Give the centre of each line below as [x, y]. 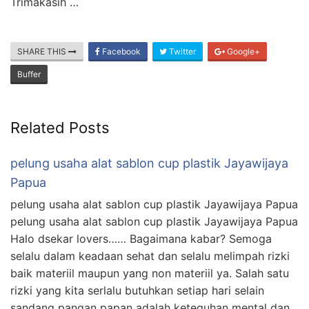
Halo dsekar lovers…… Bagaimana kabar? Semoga [141, 239]
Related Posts [60, 128]
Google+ [242, 52]
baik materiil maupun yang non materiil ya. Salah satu [150, 273]
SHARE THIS [43, 52]
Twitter [181, 52]
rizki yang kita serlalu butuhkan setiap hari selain [137, 291]
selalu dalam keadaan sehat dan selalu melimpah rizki [150, 256]
